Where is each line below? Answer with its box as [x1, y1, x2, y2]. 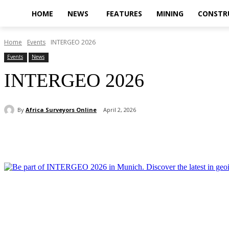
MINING [156, 9, 184, 18]
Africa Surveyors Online [26, 105, 97, 113]
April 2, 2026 [103, 106, 136, 114]
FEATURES [106, 9, 142, 18]
